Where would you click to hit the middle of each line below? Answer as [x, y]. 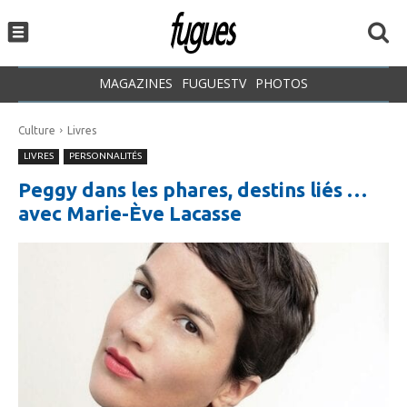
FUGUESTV [214, 83]
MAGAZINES [136, 83]
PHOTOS [282, 83]
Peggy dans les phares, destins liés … [193, 189]
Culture [37, 130]
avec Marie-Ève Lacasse [130, 213]
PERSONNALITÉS [105, 155]
